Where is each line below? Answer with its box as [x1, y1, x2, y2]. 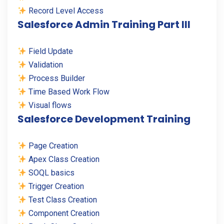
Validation [26, 60, 63, 70]
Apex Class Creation [26, 154, 100, 164]
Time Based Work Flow [26, 87, 110, 97]
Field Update [26, 46, 73, 56]
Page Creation [26, 141, 78, 151]
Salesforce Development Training [17, 112, 190, 126]
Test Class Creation [26, 195, 97, 205]
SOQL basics [26, 168, 75, 178]
